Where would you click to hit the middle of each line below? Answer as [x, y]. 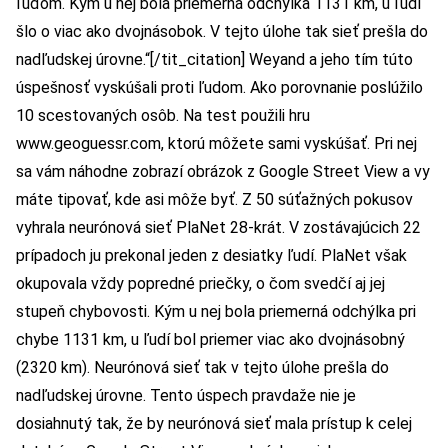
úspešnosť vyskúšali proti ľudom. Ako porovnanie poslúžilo [219, 88]
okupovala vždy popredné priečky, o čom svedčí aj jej [200, 284]
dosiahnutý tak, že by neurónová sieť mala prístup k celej [214, 424]
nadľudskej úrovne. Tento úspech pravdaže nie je [186, 396]
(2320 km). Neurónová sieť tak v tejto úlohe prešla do [202, 368]
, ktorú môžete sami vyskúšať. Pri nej [289, 144]
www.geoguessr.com [88, 144]
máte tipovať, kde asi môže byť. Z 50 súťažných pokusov [214, 200]
